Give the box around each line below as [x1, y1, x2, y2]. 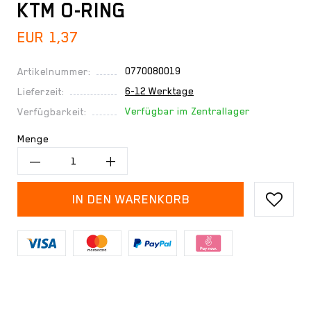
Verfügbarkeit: [17, 106, 87, 117]
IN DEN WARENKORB [72, 192, 190, 206]
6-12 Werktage [125, 85, 194, 96]
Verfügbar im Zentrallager [125, 106, 250, 117]
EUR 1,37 [17, 29, 78, 46]
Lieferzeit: [17, 86, 65, 97]
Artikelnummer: [17, 66, 91, 77]
